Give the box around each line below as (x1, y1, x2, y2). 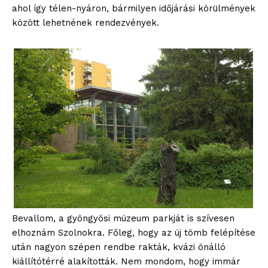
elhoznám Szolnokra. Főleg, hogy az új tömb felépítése (12, 227, 255, 238)
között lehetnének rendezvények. (12, 17, 159, 28)
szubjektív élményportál (53, 111, 215, 127)
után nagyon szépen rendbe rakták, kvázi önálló (12, 241, 226, 252)
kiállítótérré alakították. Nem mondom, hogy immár (12, 255, 240, 267)
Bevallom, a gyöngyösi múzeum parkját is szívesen (12, 212, 234, 224)
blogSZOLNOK (86, 96, 182, 113)
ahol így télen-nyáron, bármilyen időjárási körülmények (12, 2, 255, 14)
